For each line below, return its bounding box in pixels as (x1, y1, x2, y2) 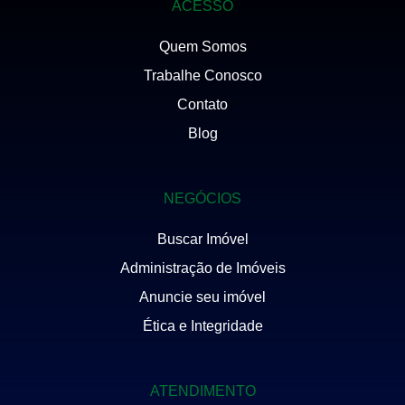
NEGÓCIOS (164, 191, 241, 207)
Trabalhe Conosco (143, 68, 262, 84)
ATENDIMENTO (149, 383, 256, 400)
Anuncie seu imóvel (139, 289, 266, 306)
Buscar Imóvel (156, 231, 249, 248)
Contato (177, 97, 228, 113)
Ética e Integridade (142, 318, 263, 334)
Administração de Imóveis (119, 260, 286, 277)
